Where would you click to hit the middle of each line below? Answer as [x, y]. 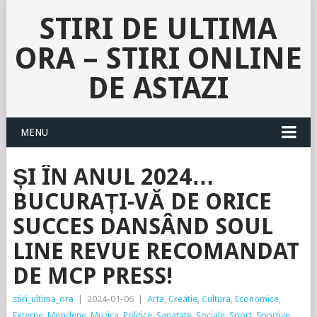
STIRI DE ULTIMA [158, 29]
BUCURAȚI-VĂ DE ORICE [142, 202]
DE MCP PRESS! [92, 276]
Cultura [216, 299]
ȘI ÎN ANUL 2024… [113, 177]
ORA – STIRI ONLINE [158, 58]
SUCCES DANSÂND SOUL [143, 226]
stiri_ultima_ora [43, 299]
